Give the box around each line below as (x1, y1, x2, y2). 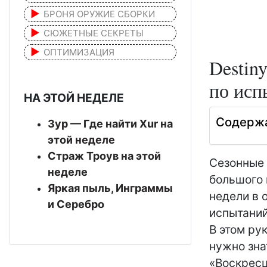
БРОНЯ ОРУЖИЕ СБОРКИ (44, 8, 155, 20)
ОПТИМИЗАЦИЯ (44, 46, 114, 58)
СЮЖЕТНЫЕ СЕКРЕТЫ (44, 27, 144, 39)
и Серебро (48, 197, 104, 210)
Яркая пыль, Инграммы (48, 181, 173, 194)
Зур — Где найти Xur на (48, 117, 173, 130)
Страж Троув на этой (48, 149, 161, 162)
